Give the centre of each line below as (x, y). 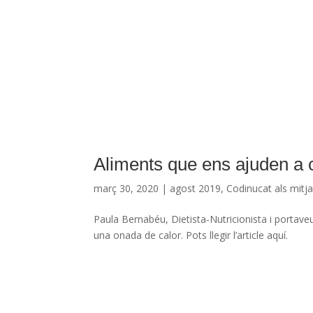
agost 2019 (196, 188)
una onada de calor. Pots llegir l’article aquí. (191, 235)
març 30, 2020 (126, 188)
